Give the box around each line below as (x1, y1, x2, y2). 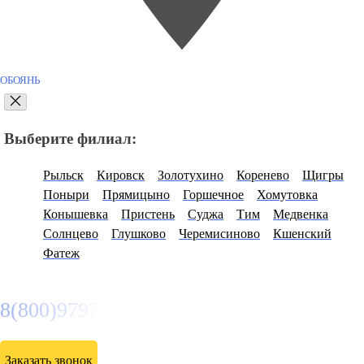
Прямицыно (102, 187, 170, 201)
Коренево (236, 167, 289, 182)
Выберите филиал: (4, 130, 136, 148)
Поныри (43, 187, 89, 201)
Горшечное (183, 187, 244, 201)
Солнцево (43, 226, 98, 240)
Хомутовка (257, 187, 318, 201)
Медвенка (273, 206, 328, 221)
